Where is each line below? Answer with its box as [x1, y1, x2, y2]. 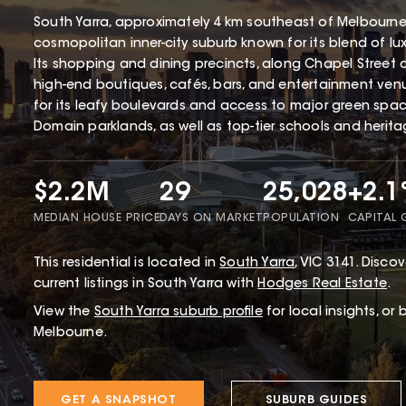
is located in [130, 257, 217, 271]
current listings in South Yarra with [34, 278, 258, 292]
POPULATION [263, 213, 339, 225]
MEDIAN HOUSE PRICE [34, 213, 159, 225]
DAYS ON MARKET [159, 213, 263, 225]
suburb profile [169, 306, 263, 320]
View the [34, 306, 91, 320]
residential [63, 257, 131, 271]
